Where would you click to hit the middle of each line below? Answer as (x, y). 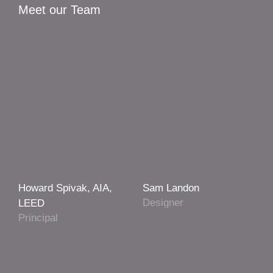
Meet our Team (59, 9)
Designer (163, 202)
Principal (38, 218)
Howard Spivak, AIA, (65, 188)
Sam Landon (171, 188)
